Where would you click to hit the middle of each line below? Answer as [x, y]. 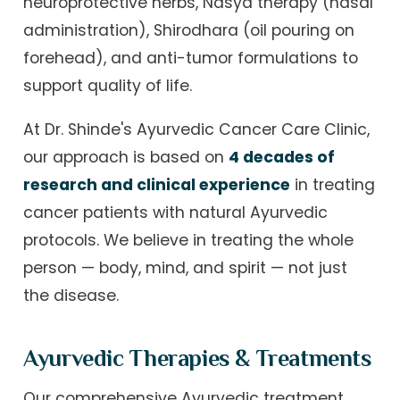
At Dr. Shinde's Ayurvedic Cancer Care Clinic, [197, 129]
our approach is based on [126, 157]
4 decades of [282, 157]
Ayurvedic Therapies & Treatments [197, 358]
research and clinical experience [157, 184]
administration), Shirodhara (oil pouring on [189, 31]
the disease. [71, 295]
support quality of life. [108, 86]
